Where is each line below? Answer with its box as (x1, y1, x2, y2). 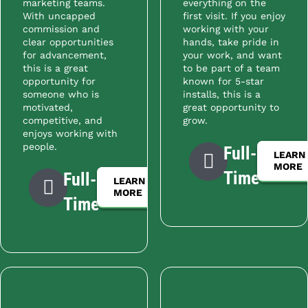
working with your (182, 23, 269, 35)
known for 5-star (182, 76, 264, 87)
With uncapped (23, 10, 96, 22)
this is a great (23, 63, 88, 74)
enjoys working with (23, 128, 118, 140)
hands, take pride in (182, 36, 279, 48)
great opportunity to (182, 102, 279, 113)
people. (23, 141, 57, 153)
